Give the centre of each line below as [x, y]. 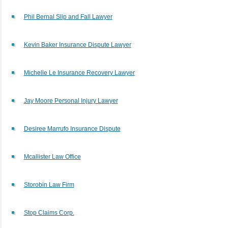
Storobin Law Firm [49, 184]
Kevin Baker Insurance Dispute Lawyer [77, 45]
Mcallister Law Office [52, 156]
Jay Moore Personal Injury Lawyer [71, 101]
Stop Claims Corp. [49, 212]
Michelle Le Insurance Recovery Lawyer [79, 73]
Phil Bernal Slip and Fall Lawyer [68, 17]
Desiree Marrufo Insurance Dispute [72, 129]
